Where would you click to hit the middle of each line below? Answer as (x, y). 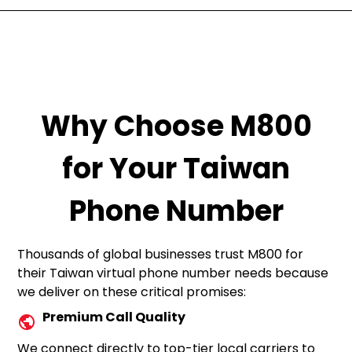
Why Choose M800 (176, 126)
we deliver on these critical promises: (132, 292)
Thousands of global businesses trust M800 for (161, 254)
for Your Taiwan (176, 169)
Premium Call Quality (114, 317)
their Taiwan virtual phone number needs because (173, 273)
